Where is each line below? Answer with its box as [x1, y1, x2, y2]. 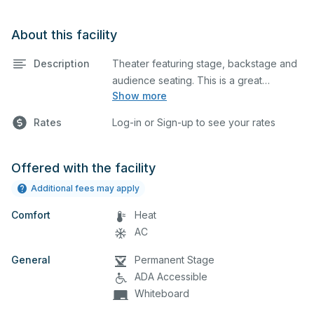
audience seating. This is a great [112, 74, 262, 86]
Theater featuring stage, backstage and [112, 57, 297, 69]
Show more [112, 90, 167, 102]
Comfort [11, 208, 50, 221]
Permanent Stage [135, 253, 214, 266]
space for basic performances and [112, 107, 273, 120]
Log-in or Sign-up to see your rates [112, 116, 275, 128]
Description [34, 57, 90, 69]
